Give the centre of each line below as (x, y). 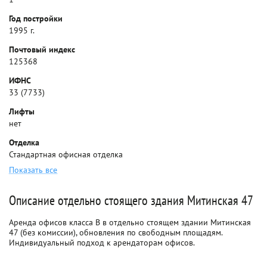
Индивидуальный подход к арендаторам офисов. (102, 243)
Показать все (33, 170)
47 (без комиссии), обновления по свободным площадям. (116, 232)
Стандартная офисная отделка (66, 154)
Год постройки (36, 18)
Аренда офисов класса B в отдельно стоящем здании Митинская (130, 222)
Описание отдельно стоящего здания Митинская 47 (131, 200)
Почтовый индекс (42, 49)
